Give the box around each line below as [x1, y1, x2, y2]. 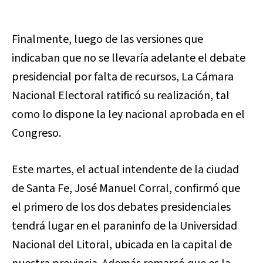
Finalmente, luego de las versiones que [12, 31, 203, 48]
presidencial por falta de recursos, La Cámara [12, 69, 234, 86]
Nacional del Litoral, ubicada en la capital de [12, 237, 232, 254]
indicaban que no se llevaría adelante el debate [12, 50, 245, 67]
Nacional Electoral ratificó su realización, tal [12, 87, 230, 104]
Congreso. [12, 125, 61, 142]
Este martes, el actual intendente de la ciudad [12, 161, 239, 178]
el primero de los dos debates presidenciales [12, 199, 231, 216]
